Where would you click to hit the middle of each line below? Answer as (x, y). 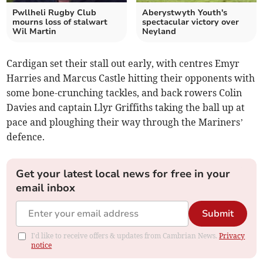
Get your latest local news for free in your (123, 173)
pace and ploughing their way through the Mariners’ (125, 122)
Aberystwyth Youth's (185, 12)
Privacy (232, 235)
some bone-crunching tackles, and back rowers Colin (124, 92)
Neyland (159, 31)
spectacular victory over (190, 22)
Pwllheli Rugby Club (55, 12)
